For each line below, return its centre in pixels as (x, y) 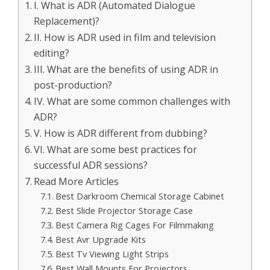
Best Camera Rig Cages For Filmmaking (134, 225)
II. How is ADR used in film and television (125, 37)
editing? (52, 53)
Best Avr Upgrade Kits (100, 239)
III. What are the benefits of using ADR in (126, 69)
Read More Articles (77, 181)
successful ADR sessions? (91, 165)
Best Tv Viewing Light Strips (112, 254)
